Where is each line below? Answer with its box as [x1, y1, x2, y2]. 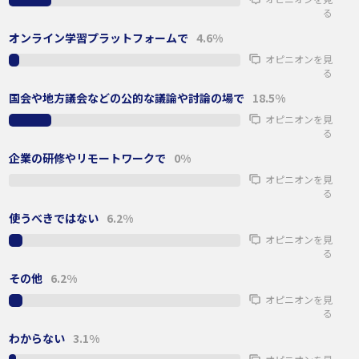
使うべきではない [8, 210, 99, 226]
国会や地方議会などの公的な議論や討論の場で [8, 90, 244, 106]
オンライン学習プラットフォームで [8, 30, 188, 46]
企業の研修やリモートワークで [8, 150, 166, 166]
